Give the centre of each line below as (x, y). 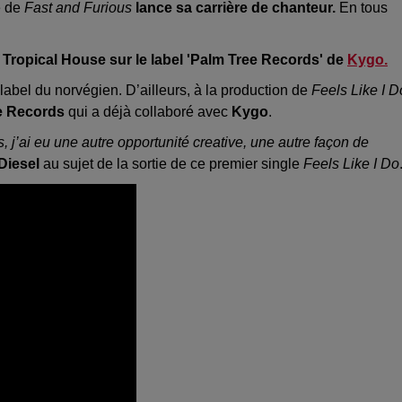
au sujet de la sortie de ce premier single (170, 164)
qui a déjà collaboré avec (146, 112)
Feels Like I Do (350, 164)
